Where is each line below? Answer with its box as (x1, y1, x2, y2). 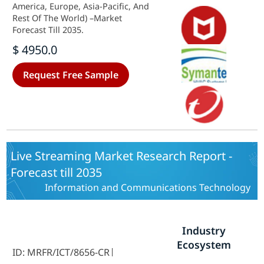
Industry (181, 223, 226, 237)
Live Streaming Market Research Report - (11, 148, 233, 164)
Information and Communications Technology (44, 181, 250, 194)
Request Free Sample (23, 68, 119, 81)
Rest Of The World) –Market (12, 12, 123, 24)
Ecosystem (176, 237, 231, 252)
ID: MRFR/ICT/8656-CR (12, 246, 110, 259)
